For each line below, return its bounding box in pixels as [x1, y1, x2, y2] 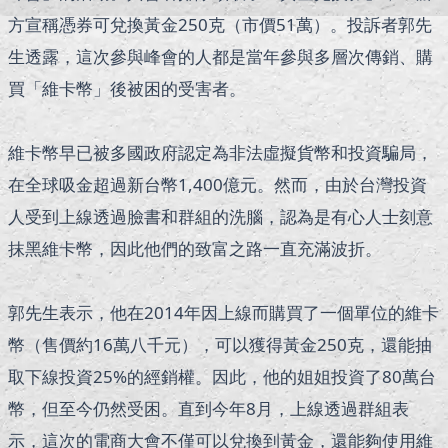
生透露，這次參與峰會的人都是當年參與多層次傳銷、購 [8, 45, 433, 69]
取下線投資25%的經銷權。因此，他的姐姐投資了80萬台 [8, 365, 436, 389]
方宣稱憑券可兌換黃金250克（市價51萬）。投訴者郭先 [8, 13, 432, 37]
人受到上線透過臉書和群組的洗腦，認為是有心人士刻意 [8, 205, 433, 229]
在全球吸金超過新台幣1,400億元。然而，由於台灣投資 [8, 173, 427, 197]
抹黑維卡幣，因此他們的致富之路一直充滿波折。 [8, 237, 382, 261]
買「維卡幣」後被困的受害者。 [8, 77, 246, 101]
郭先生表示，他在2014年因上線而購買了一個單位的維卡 [8, 301, 439, 325]
